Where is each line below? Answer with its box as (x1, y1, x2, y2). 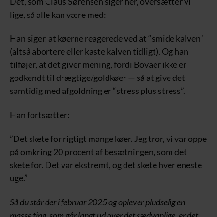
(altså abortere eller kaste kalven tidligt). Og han (10, 46, 188, 57)
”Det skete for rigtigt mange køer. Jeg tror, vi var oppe (10, 133, 207, 144)
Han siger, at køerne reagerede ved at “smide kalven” (10, 33, 203, 44)
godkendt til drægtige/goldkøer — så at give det (10, 72, 185, 83)
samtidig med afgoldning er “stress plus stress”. (10, 85, 185, 96)
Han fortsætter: (10, 109, 70, 120)
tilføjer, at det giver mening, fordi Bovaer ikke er (10, 59, 186, 70)
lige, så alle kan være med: (10, 9, 106, 20)
